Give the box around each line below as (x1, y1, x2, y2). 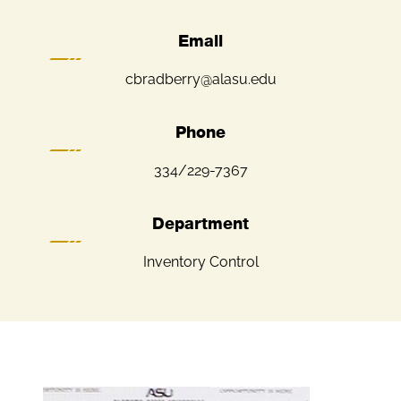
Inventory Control (142, 253, 259, 270)
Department (152, 217, 249, 233)
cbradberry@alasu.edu (124, 71, 277, 88)
